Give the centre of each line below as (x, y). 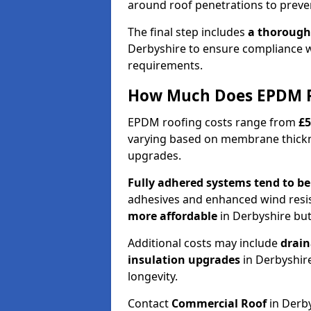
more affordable (174, 216)
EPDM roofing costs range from (212, 122)
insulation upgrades (185, 259)
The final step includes (188, 32)
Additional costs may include (204, 243)
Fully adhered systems (190, 182)
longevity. (153, 276)
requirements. (165, 65)
